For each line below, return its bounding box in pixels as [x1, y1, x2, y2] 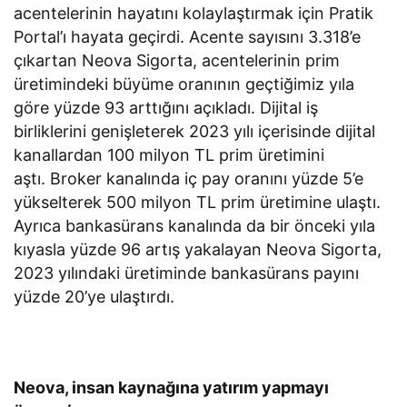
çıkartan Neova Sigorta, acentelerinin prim [14, 50, 341, 70]
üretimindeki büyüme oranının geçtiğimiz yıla [14, 74, 355, 94]
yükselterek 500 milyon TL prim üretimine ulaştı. [14, 192, 391, 212]
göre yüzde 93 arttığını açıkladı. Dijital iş [14, 97, 319, 117]
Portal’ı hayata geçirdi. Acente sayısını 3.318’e [14, 26, 362, 46]
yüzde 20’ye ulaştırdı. [14, 286, 175, 306]
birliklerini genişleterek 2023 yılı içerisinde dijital [14, 121, 376, 141]
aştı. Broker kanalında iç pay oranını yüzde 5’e [14, 168, 364, 188]
